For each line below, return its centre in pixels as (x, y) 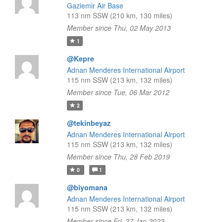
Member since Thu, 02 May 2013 (119, 28)
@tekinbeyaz (88, 123)
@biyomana (87, 187)
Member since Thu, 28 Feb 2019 (118, 157)
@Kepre (80, 58)
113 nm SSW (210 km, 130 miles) (119, 15)
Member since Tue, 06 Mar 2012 (118, 92)
